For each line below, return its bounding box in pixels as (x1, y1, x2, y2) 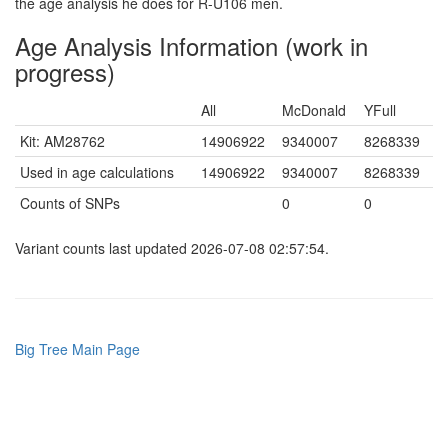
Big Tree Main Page (15, 339, 140, 359)
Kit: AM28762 (20, 131, 105, 151)
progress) (15, 54, 115, 89)
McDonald (282, 100, 346, 120)
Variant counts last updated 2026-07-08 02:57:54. (15, 238, 329, 258)
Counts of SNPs (20, 193, 120, 213)
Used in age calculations (20, 162, 174, 182)
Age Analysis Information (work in (15, 28, 368, 63)
